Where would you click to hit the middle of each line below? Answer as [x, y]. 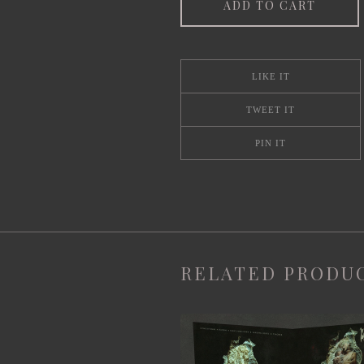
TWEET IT [271, 109]
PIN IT [271, 143]
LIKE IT [271, 76]
